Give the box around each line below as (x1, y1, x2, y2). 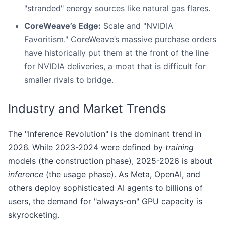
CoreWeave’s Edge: (24, 21, 101, 31)
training (165, 142, 194, 153)
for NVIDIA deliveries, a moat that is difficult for (24, 61, 206, 72)
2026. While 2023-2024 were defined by (8, 142, 165, 153)
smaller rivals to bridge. (24, 75, 114, 85)
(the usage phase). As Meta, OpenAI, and (43, 169, 200, 180)
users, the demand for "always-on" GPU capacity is (8, 196, 202, 207)
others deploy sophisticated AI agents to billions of (8, 183, 203, 193)
